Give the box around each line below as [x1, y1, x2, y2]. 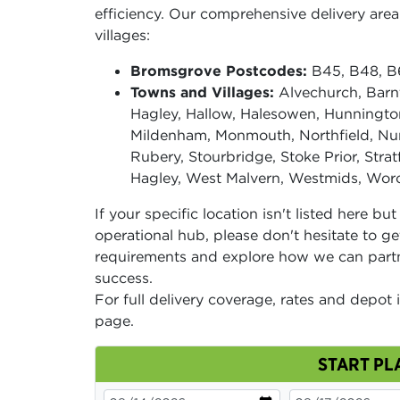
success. [95, 268, 153, 287]
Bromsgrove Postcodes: [130, 61, 307, 79]
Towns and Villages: [130, 82, 274, 101]
